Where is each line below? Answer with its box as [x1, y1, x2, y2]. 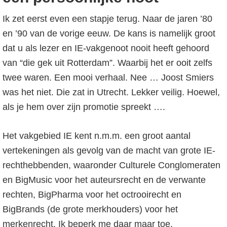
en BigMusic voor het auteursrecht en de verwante [3, 175, 206, 185]
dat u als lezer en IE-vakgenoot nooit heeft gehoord [3, 43, 209, 53]
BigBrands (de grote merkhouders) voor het [3, 204, 178, 214]
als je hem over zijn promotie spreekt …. [3, 102, 165, 112]
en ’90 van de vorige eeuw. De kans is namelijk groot [3, 28, 215, 39]
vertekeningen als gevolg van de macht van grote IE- [3, 145, 215, 156]
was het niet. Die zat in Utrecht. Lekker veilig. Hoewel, [3, 87, 220, 97]
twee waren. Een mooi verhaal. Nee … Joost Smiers [3, 72, 214, 83]
